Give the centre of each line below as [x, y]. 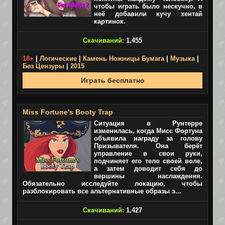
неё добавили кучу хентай [148, 14]
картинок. [110, 21]
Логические [58, 59]
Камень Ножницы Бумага [124, 59]
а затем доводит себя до [148, 168]
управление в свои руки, [148, 153]
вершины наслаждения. [148, 176]
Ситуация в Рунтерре [148, 123]
